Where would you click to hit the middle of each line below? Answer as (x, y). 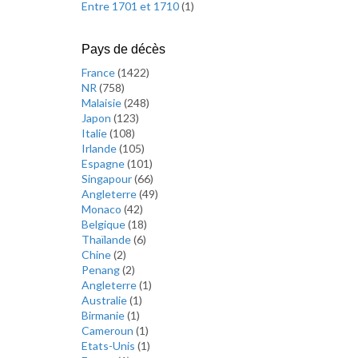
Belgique (105, 224)
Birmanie (104, 315)
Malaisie (103, 103)
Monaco (103, 209)
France (99, 72)
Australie (105, 300)
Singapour (108, 179)
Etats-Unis (109, 346)
